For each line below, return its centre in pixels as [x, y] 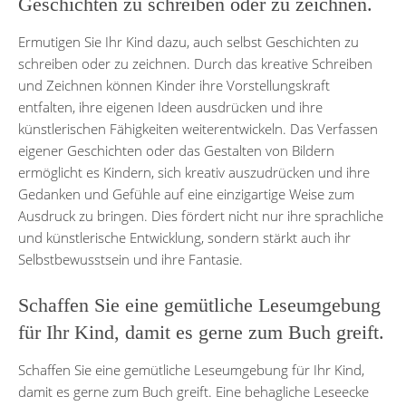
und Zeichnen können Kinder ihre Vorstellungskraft [174, 85]
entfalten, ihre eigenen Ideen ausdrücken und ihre [170, 106]
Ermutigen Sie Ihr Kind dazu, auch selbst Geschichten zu [188, 41]
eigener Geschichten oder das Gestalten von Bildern [176, 150]
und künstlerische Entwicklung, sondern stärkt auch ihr [184, 237]
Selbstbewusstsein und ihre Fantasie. [130, 259]
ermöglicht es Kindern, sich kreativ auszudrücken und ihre [194, 172]
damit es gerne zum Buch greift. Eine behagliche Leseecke [193, 391]
